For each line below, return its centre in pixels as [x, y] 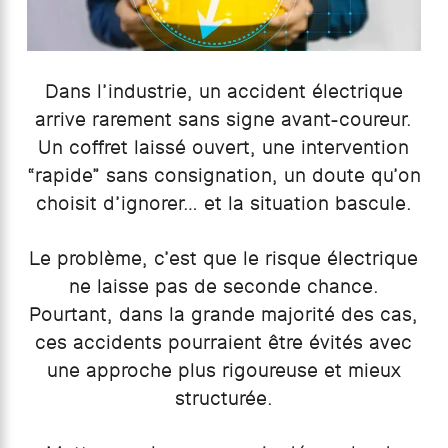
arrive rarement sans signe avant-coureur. [224, 120]
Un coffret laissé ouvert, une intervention [224, 148]
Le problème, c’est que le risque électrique [224, 259]
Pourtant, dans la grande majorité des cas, [224, 315]
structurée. [223, 399]
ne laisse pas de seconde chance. [223, 287]
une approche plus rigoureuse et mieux [223, 371]
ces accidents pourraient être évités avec [224, 343]
